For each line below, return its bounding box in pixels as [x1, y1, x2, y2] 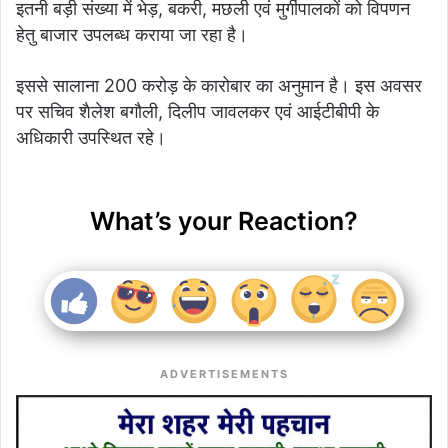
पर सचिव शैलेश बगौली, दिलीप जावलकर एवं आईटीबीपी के [16, 100, 379, 122]
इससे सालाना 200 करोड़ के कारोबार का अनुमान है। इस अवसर [16, 74, 422, 96]
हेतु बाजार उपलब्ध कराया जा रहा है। [16, 23, 248, 45]
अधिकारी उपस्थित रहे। [16, 126, 166, 148]
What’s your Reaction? [90, 205, 358, 236]
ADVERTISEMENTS [159, 366, 289, 381]
